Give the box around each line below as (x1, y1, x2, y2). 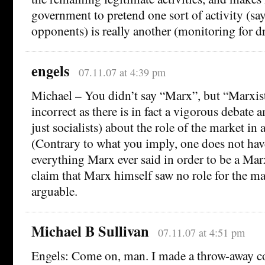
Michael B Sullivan (31, 220, 149, 241)
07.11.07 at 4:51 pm (157, 225, 245, 240)
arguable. (31, 182, 77, 199)
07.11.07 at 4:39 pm (78, 64, 166, 79)
